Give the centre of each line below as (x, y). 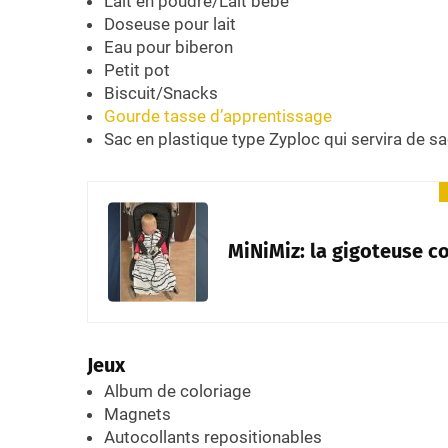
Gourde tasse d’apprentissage (218, 116)
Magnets (137, 414)
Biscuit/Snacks (161, 93)
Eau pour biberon (168, 47)
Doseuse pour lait (170, 24)
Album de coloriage (177, 391)
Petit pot (137, 70)
